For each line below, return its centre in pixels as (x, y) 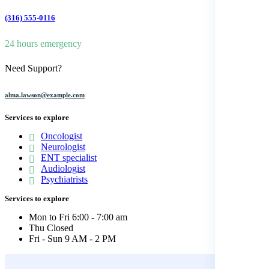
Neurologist (63, 147)
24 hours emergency (43, 43)
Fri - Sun (46, 238)
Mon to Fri (49, 217)
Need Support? (33, 68)
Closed (60, 228)
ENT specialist (69, 157)
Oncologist (62, 136)
